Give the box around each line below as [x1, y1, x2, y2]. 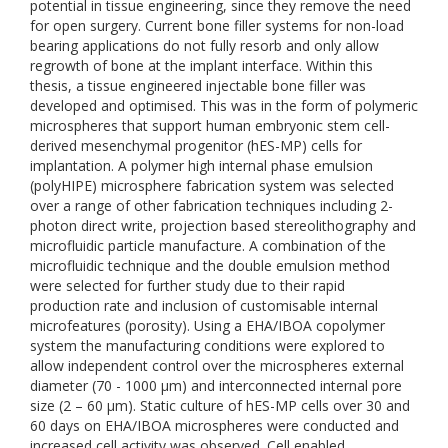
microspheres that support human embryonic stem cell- [30, 116, 390, 135]
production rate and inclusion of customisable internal [30, 296, 378, 315]
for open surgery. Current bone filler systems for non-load [30, 16, 404, 35]
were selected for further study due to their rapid [30, 276, 345, 295]
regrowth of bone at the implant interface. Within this [30, 56, 373, 75]
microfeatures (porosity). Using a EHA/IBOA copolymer [30, 316, 385, 335]
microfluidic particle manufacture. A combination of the [30, 236, 386, 255]
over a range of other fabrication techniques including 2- [30, 196, 393, 215]
